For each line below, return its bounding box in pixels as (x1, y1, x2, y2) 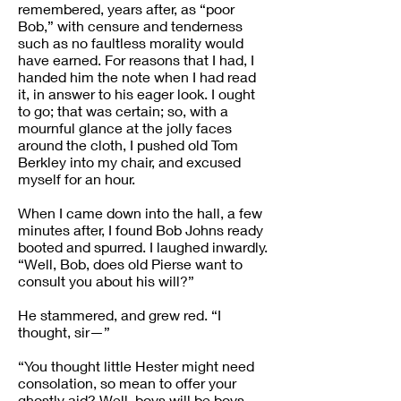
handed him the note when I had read (18, 68, 256, 85)
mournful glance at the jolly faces (18, 119, 232, 136)
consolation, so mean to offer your (18, 374, 236, 391)
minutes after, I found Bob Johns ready (18, 221, 263, 238)
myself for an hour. (18, 170, 135, 187)
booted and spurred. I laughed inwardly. (18, 238, 268, 255)
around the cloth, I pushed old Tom (18, 136, 238, 153)
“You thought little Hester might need (18, 357, 254, 374)
